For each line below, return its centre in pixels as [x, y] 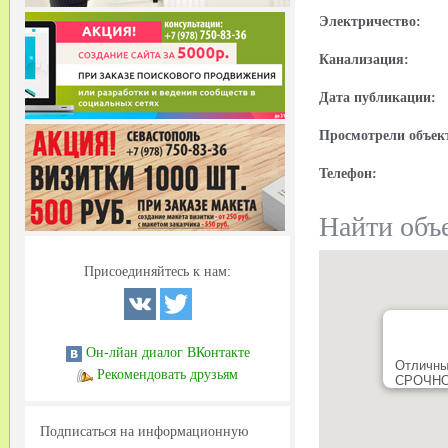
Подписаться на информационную [144, 432]
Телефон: [348, 174]
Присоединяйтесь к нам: [157, 272]
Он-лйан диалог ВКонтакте [167, 353]
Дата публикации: [377, 98]
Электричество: [370, 22]
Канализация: [364, 60]
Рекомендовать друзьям [167, 375]
